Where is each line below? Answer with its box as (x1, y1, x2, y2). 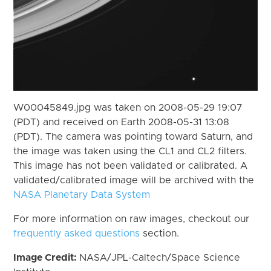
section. (140, 228, 180, 238)
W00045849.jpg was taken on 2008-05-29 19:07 (13, 102, 243, 113)
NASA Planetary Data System (13, 189, 151, 200)
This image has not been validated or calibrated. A (13, 160, 248, 171)
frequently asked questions (13, 228, 140, 238)
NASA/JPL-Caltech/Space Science (79, 252, 241, 263)
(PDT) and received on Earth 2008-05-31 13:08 (13, 117, 230, 127)
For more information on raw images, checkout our (13, 214, 250, 224)
